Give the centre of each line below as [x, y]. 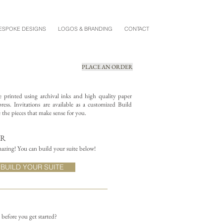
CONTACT [137, 29]
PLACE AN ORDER [107, 67]
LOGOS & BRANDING [85, 29]
